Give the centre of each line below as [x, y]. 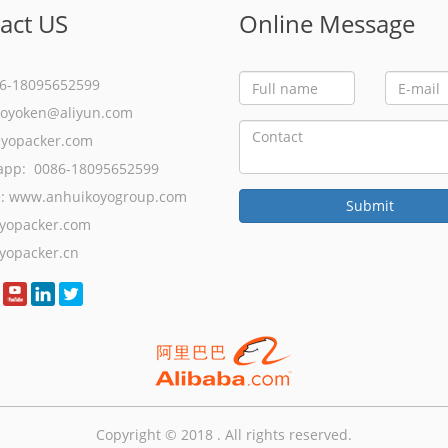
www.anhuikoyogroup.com [97, 197]
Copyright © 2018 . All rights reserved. [224, 435]
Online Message [327, 24]
